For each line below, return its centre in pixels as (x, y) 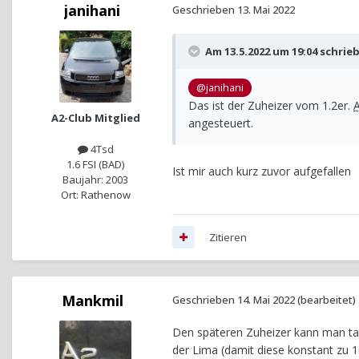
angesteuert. (221, 123)
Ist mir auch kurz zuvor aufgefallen (262, 171)
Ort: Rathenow (95, 194)
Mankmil (92, 300)
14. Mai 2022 (266, 299)
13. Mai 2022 (266, 9)
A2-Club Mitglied (95, 117)
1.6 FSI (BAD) (95, 164)
